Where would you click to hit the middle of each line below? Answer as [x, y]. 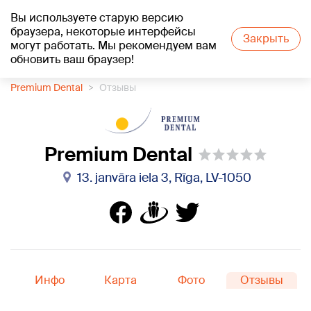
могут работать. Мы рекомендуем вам [114, 45]
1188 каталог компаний [64, 74]
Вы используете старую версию [97, 18]
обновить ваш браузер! [72, 59]
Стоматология [168, 74]
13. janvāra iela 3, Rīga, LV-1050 [164, 177]
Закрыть [266, 39]
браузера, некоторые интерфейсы [103, 32]
